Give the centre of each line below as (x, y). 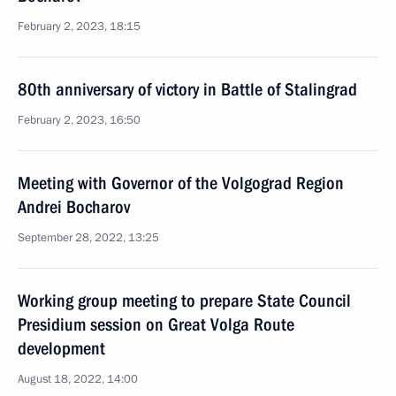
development (61, 348)
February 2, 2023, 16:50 (79, 120)
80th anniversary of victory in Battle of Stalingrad (187, 89)
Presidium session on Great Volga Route (156, 324)
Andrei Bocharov (74, 207)
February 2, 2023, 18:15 (79, 27)
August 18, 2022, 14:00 (78, 379)
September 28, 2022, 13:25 (88, 238)
